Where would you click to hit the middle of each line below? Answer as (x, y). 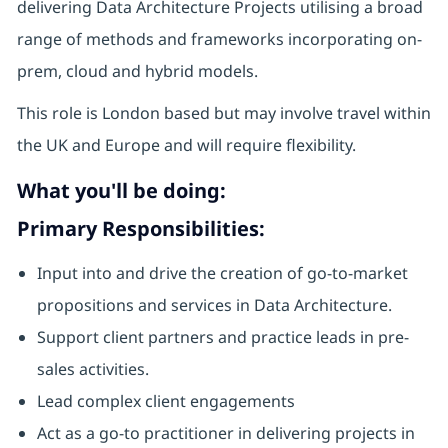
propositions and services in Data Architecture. (214, 305)
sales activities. (92, 369)
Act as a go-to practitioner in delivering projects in (225, 433)
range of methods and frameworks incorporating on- (219, 39)
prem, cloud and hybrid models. (137, 71)
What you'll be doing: (121, 191)
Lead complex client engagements (165, 401)
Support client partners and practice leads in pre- (222, 337)
